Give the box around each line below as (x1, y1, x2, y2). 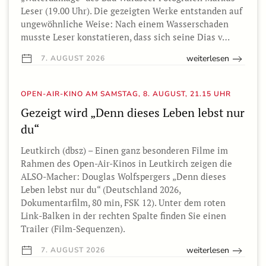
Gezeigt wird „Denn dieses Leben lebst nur (21, 104, 245, 121)
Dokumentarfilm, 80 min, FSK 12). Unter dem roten (21, 197, 226, 208)
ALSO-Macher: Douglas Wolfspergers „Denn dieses (21, 170, 226, 182)
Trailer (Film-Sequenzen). (21, 223, 125, 235)
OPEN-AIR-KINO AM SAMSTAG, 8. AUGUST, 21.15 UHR (21, 89, 231, 99)
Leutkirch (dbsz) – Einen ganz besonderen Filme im (21, 144, 228, 156)
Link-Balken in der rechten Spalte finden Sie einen (21, 210, 226, 221)
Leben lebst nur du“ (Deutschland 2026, (21, 183, 180, 195)
